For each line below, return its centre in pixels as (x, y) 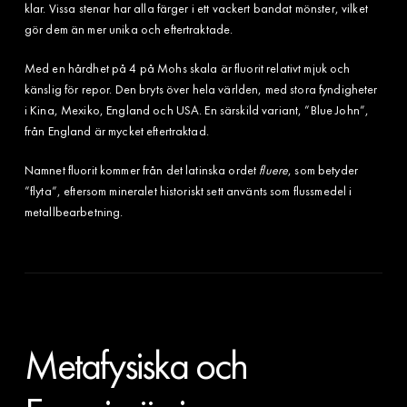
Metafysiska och (135, 365)
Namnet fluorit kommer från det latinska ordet (142, 169)
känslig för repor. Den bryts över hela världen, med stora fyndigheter (201, 89)
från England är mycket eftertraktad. (116, 130)
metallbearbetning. (74, 211)
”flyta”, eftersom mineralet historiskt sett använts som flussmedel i (188, 190)
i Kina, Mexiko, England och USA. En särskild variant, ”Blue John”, (197, 109)
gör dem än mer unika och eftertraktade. (129, 29)
